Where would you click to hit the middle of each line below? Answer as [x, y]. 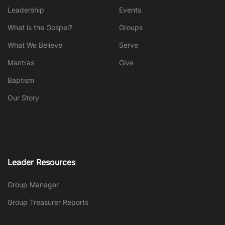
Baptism [21, 80]
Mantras [21, 62]
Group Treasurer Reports [48, 202]
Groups [131, 27]
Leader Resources [41, 162]
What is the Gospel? [40, 27]
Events [130, 10]
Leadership [26, 10]
